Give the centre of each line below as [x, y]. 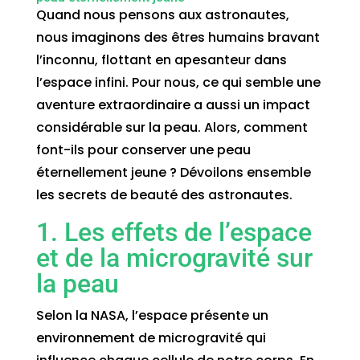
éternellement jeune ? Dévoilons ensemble [173, 172]
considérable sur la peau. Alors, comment [172, 127]
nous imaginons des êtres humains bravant [178, 37]
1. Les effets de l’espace [174, 232]
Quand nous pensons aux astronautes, [162, 14]
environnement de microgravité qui [151, 337]
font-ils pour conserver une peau [143, 149]
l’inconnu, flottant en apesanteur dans [161, 59]
